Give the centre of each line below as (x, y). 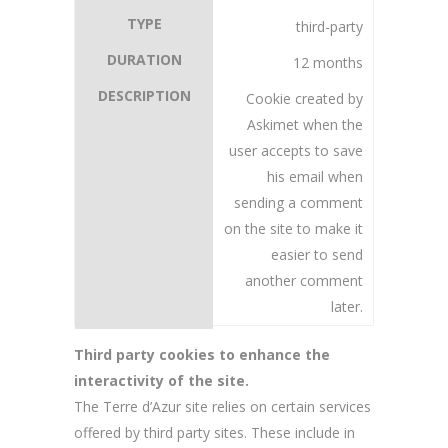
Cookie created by (304, 98)
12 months (328, 62)
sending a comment (298, 202)
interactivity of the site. (161, 380)
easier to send (317, 254)
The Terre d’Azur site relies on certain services (222, 406)
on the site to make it (293, 228)
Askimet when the (305, 124)
